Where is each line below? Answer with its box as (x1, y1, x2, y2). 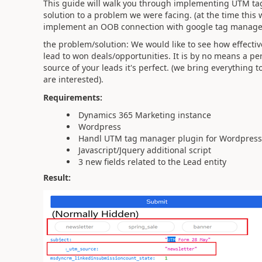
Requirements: (43, 91, 102, 103)
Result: (43, 172, 71, 183)
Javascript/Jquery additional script (78, 144, 211, 156)
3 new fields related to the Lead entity (78, 156, 226, 167)
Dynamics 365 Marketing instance (78, 109, 211, 120)
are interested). (43, 74, 106, 85)
